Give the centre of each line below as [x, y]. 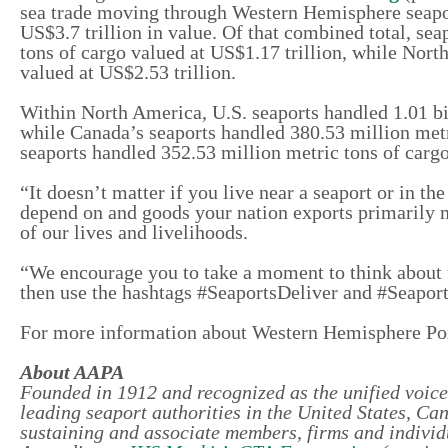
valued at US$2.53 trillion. [130, 71]
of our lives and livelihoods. [134, 231]
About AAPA [72, 371]
